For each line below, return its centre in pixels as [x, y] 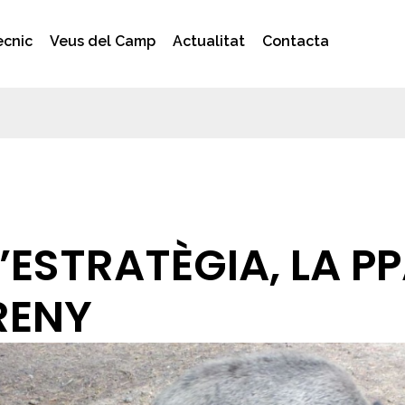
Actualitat [209, 42]
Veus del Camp [103, 42]
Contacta [296, 42]
